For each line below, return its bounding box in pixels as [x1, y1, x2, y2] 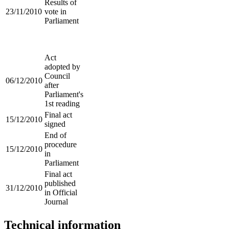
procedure [44, 140, 77, 149]
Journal [44, 197, 68, 207]
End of [44, 131, 66, 140]
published [44, 179, 76, 188]
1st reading [44, 99, 80, 108]
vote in [44, 7, 66, 16]
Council [44, 72, 70, 81]
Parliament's [44, 90, 83, 99]
